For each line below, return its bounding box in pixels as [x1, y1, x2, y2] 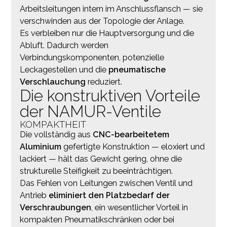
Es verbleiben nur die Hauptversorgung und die [19, 28, 194, 38]
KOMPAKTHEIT [19, 118, 86, 130]
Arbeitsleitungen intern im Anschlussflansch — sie [19, 4, 203, 14]
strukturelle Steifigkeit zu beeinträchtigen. [19, 166, 173, 176]
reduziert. [85, 77, 122, 87]
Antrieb [19, 190, 49, 200]
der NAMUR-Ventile [19, 102, 161, 121]
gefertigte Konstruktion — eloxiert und [61, 141, 205, 152]
